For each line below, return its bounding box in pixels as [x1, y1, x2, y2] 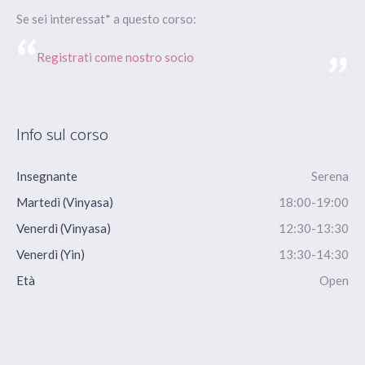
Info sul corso [16, 122, 108, 150]
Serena [311, 169, 349, 184]
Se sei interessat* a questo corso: [16, 11, 196, 27]
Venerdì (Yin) [16, 247, 85, 262]
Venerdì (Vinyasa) [16, 221, 111, 236]
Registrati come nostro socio [37, 50, 194, 65]
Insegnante [16, 169, 77, 184]
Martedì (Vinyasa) [16, 195, 113, 210]
